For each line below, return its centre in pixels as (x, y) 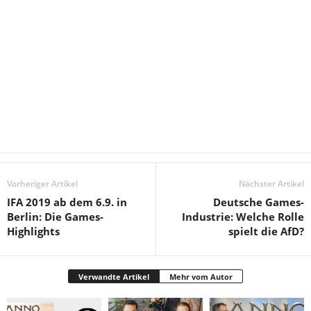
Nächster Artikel (271, 183)
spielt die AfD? (266, 231)
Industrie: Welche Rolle (243, 216)
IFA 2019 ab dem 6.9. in (67, 202)
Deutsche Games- (259, 202)
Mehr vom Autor (201, 276)
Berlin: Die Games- (55, 216)
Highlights (33, 231)
